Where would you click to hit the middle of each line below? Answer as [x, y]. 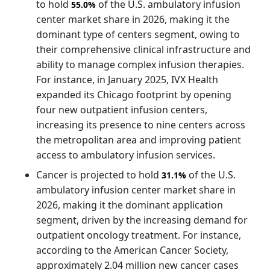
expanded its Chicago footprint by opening [134, 94]
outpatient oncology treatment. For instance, [139, 235]
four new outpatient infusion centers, [122, 109]
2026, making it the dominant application [130, 205]
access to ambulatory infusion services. [126, 155]
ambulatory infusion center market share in [136, 190]
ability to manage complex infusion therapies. [140, 64]
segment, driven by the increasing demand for [142, 220]
